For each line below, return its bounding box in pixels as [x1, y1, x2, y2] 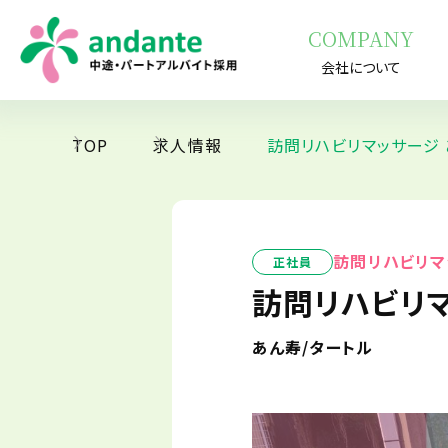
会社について [320, 56, 401, 77]
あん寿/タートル [252, 335, 373, 359]
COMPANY [307, 23, 414, 53]
